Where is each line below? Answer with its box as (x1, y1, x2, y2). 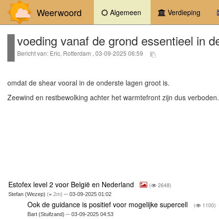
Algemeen (108, 7, 141, 17)
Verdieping (166, 7, 200, 17)
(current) (143, 7, 170, 17)
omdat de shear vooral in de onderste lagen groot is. (7, 78, 170, 88)
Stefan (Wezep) (8, 191, 47, 197)
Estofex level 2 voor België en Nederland (8, 179, 136, 189)
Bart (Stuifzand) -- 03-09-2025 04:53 (27, 211, 114, 217)
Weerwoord (32, 6, 82, 19)
